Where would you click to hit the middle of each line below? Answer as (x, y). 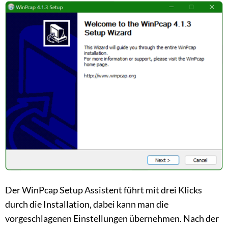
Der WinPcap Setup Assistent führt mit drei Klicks (104, 190)
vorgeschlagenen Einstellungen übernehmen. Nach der (112, 219)
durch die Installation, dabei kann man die (87, 204)
